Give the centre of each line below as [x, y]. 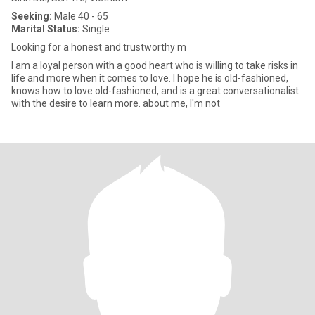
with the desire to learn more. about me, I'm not [116, 103]
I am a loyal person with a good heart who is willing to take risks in [155, 65]
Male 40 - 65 [80, 16]
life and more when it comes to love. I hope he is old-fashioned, [150, 78]
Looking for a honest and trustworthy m [99, 47]
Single [95, 29]
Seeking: [32, 16]
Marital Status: [46, 29]
